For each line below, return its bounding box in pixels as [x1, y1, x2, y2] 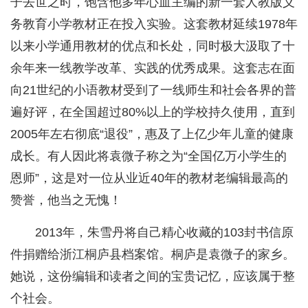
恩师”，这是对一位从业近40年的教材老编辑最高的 [10, 171, 288, 186]
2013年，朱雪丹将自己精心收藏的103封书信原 [35, 225, 294, 240]
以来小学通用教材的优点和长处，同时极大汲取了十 [10, 39, 295, 54]
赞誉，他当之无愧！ [10, 193, 122, 208]
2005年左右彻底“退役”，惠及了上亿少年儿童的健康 [10, 127, 294, 142]
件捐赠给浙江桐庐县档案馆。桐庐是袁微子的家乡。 [10, 247, 295, 262]
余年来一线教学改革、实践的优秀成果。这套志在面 [10, 61, 295, 76]
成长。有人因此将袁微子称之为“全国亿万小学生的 [10, 149, 287, 164]
